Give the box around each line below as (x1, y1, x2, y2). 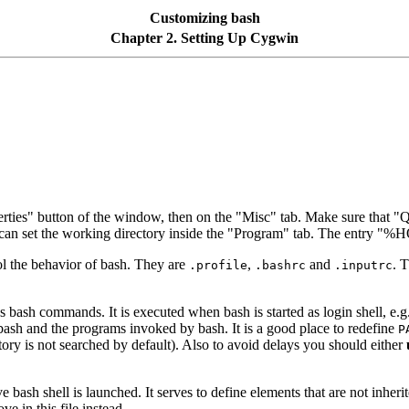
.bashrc (255, 257, 306, 272)
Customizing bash (149, 10, 260, 26)
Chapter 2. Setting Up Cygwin (110, 30, 299, 46)
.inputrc (334, 257, 393, 272)
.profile (189, 257, 247, 272)
